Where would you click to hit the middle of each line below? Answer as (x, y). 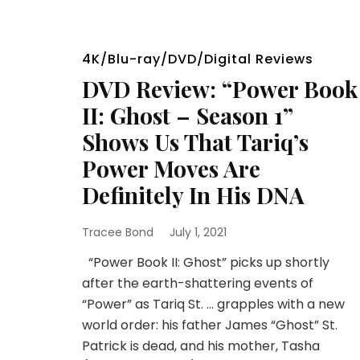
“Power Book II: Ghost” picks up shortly (206, 262)
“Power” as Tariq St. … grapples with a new (213, 304)
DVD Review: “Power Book (220, 89)
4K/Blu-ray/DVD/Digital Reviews (198, 59)
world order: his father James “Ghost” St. (210, 325)
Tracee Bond (118, 232)
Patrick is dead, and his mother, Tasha (201, 346)
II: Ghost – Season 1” (187, 115)
